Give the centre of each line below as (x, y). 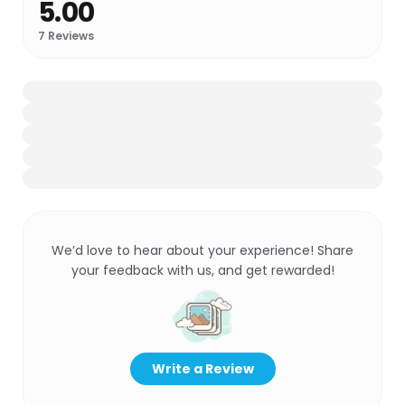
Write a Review (202, 369)
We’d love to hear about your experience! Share (202, 250)
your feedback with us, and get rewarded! (202, 270)
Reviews (70, 36)
